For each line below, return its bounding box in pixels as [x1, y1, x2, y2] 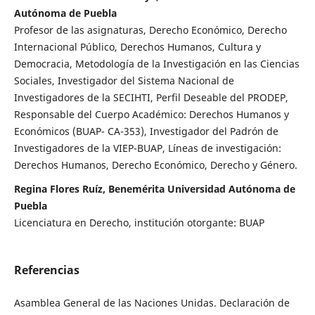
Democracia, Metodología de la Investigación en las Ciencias [13, 57, 300, 71]
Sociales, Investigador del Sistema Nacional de [13, 74, 234, 88]
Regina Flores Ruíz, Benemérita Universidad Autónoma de [13, 182, 295, 196]
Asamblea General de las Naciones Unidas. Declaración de [13, 296, 290, 310]
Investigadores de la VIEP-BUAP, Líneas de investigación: [13, 141, 281, 155]
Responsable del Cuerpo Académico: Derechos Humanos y [13, 108, 289, 122]
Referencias [13, 262, 79, 278]
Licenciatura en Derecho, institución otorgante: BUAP [13, 216, 264, 230]
